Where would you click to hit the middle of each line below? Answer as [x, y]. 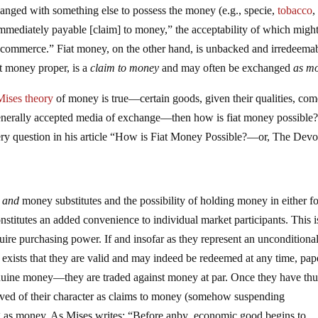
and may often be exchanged [226, 68]
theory [39, 99]
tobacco [295, 11]
